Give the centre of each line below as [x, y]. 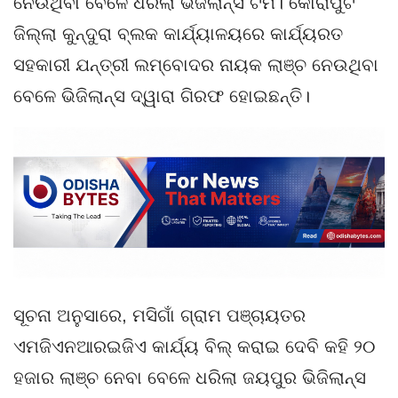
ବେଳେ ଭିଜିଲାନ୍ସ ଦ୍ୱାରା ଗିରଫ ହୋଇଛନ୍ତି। [162, 96]
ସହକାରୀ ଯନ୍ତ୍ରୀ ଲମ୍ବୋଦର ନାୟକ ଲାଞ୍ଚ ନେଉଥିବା [196, 64]
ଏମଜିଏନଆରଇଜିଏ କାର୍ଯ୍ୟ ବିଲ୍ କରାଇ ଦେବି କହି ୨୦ [194, 346]
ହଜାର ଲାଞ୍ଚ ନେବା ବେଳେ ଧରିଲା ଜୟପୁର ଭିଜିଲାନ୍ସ [190, 377]
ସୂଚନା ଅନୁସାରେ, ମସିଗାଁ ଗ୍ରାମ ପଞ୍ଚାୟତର [159, 315]
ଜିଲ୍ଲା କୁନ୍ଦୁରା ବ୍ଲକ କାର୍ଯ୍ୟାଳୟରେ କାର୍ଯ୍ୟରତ [178, 33]
